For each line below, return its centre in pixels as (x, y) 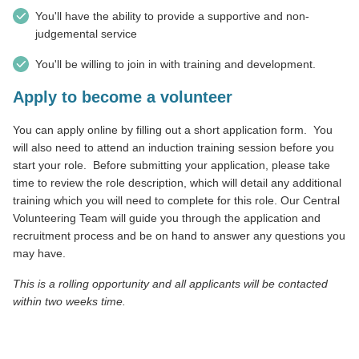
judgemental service (86, 33)
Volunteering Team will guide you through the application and (167, 218)
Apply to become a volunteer (123, 97)
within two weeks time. (69, 301)
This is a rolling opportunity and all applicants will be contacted (170, 283)
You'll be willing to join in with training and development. (175, 64)
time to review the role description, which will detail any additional (177, 182)
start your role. (50, 165)
